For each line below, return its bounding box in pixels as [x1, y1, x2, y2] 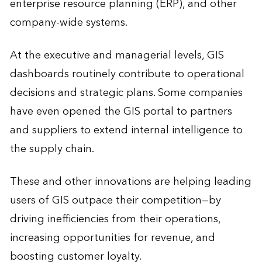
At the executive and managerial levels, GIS [9, 46, 224, 65]
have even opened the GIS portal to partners [9, 102, 232, 121]
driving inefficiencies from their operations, [9, 210, 220, 229]
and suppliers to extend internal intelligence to [9, 121, 243, 140]
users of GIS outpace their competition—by [9, 191, 221, 210]
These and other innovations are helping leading [9, 173, 251, 191]
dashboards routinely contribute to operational [9, 65, 244, 84]
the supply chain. [9, 140, 94, 158]
